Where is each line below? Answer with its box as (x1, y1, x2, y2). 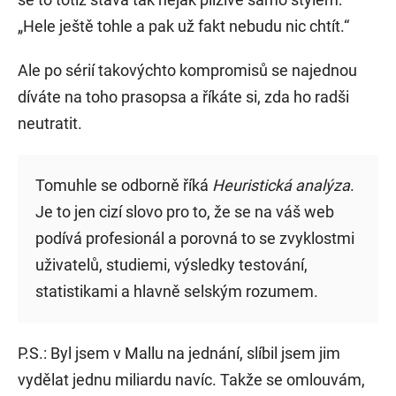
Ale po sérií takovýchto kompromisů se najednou (18, 61, 357, 80)
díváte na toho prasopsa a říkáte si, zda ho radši (18, 88, 349, 107)
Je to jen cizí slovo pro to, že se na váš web (35, 202, 334, 222)
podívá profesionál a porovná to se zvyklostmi (35, 229, 354, 248)
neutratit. (18, 114, 82, 133)
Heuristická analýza (212, 176, 350, 195)
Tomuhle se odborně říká (35, 176, 212, 195)
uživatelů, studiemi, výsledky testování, (35, 255, 308, 275)
